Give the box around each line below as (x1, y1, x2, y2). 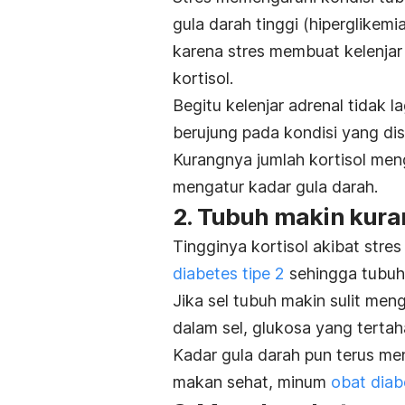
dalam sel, (173, 317, 248, 337)
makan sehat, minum (173, 372, 331, 391)
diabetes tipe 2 (173, 263, 285, 283)
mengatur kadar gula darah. (173, 176, 378, 196)
